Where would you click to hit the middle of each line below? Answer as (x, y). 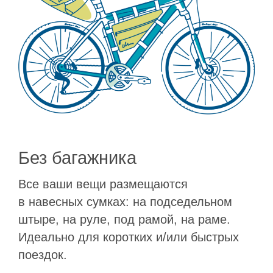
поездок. (43, 255)
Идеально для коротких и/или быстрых (129, 237)
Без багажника (77, 158)
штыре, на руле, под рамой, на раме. (124, 220)
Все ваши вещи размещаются (103, 184)
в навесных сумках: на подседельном (125, 202)
